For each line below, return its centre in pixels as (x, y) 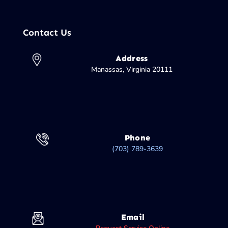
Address (132, 58)
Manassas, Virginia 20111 (132, 69)
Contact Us (47, 32)
